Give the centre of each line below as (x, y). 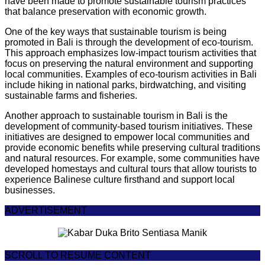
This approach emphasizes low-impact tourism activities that (130, 53)
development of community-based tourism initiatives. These (129, 126)
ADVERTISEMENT (46, 210)
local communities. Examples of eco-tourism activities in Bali (131, 74)
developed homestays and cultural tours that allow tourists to (131, 169)
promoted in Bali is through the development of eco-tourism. (129, 42)
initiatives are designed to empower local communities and (127, 137)
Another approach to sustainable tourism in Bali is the (116, 115)
